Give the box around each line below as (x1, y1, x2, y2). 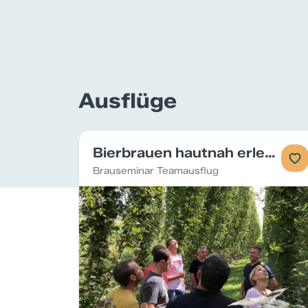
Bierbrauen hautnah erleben (265, 144, 276, 161)
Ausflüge (78, 88, 177, 113)
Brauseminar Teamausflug (93, 165, 219, 177)
